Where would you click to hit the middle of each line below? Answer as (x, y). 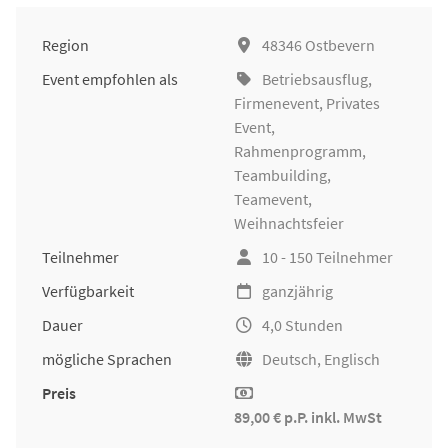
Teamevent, (273, 199)
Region (65, 45)
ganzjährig (297, 291)
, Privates (349, 103)
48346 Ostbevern (318, 45)
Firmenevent (276, 103)
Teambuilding (280, 175)
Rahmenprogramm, (300, 151)
